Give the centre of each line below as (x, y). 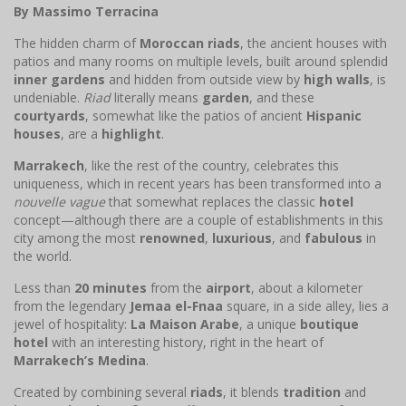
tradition (312, 392)
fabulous (333, 238)
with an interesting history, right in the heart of (186, 343)
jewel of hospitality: (72, 324)
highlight (131, 134)
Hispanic (334, 116)
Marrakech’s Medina (80, 361)
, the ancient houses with (314, 43)
